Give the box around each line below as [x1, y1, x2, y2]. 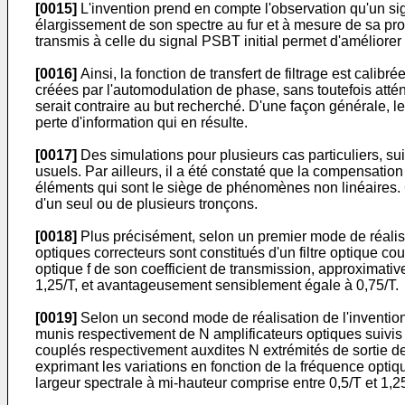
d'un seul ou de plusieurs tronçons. [35, 196, 258, 212]
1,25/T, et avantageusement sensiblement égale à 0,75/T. [35, 278, 399, 293]
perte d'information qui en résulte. [35, 115, 248, 130]
